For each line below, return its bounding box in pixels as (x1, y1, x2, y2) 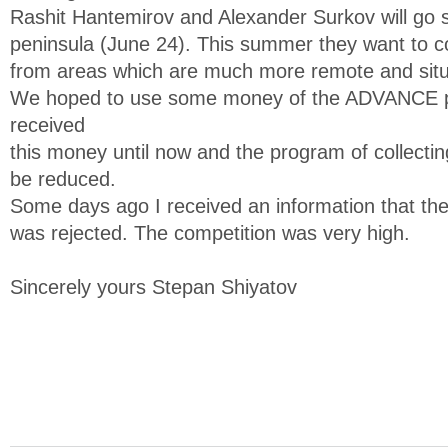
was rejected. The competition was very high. (10, 222, 410, 244)
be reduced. (10, 168, 116, 190)
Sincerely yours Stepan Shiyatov (10, 276, 297, 298)
